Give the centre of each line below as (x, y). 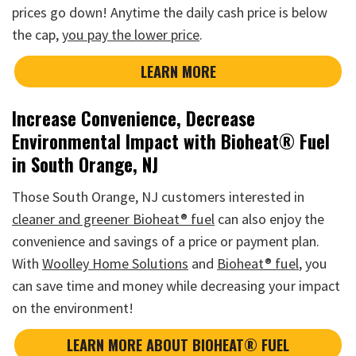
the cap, (37, 34)
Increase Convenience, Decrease (133, 118)
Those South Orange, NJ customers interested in (158, 196)
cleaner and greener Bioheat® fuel (113, 219)
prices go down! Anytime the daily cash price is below (170, 12)
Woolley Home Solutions (115, 263)
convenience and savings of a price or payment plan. (166, 241)
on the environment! (73, 308)
